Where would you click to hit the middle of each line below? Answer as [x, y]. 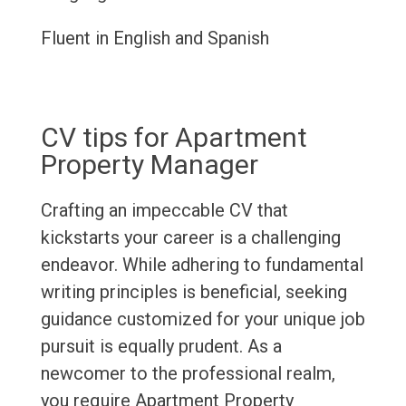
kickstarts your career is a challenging [190, 238]
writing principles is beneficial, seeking [193, 292]
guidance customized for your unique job [203, 319]
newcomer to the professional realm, [188, 374]
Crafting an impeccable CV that [164, 211]
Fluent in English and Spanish [155, 39]
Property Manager [149, 165]
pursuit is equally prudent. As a [161, 347]
